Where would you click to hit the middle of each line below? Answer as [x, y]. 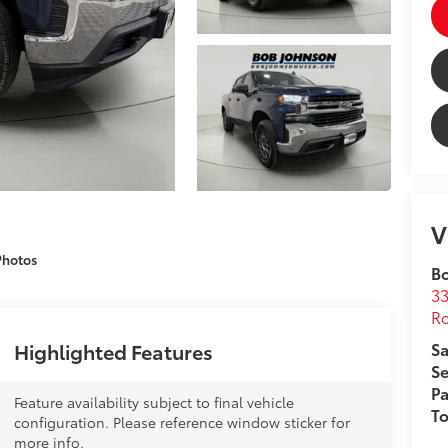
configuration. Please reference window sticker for [181, 421]
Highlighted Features [113, 350]
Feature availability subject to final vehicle [153, 401]
